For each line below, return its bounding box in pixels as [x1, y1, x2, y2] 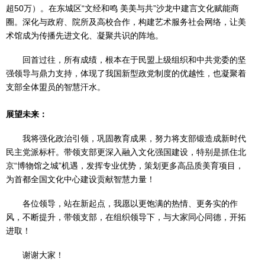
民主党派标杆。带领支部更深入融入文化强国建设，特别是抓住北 [6, 147, 246, 157]
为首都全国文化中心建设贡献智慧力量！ [6, 174, 155, 185]
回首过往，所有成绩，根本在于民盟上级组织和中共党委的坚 [22, 55, 246, 65]
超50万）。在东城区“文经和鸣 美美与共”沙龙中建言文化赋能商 [6, 4, 239, 14]
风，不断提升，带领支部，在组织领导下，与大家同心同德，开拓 [6, 212, 246, 222]
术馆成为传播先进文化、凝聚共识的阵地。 [6, 31, 163, 41]
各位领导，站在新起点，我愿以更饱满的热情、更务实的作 [22, 199, 238, 209]
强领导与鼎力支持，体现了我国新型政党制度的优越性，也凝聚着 [6, 69, 246, 79]
